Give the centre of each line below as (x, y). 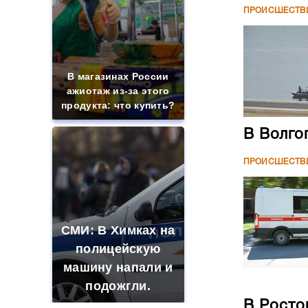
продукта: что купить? (118, 105)
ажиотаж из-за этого (118, 91)
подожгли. (118, 286)
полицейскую (118, 249)
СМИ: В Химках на (118, 230)
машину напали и (118, 267)
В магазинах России (118, 76)
